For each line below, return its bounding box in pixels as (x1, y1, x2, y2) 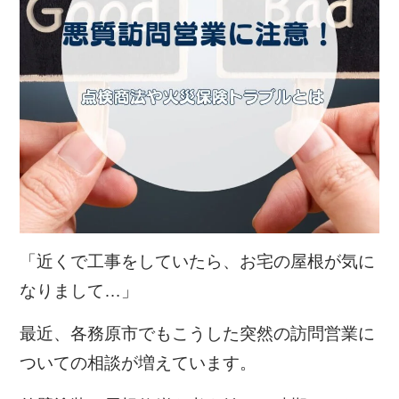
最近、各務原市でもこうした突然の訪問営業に (20, 324, 376, 344)
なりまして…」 (20, 281, 139, 301)
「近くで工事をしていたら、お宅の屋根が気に (20, 252, 376, 272)
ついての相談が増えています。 (20, 354, 257, 373)
